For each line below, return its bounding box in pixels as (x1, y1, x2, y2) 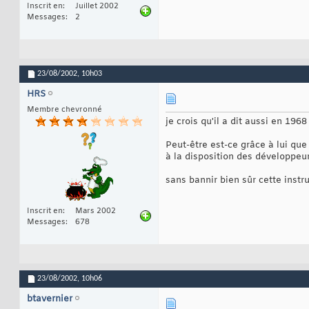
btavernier (27, 293, 72, 306)
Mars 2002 (75, 206, 116, 217)
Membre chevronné (27, 105, 102, 115)
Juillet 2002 (75, 1, 119, 12)
